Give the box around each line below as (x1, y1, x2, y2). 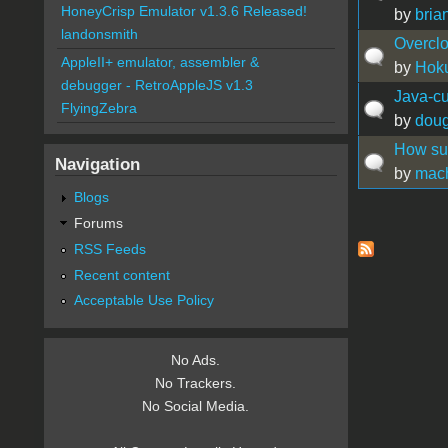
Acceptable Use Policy (73, 292, 214, 309)
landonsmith (60, 26, 138, 43)
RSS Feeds (73, 240, 146, 257)
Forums (73, 214, 123, 231)
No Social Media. (142, 398, 250, 415)
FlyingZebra (60, 100, 137, 117)
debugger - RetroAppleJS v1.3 (60, 77, 253, 94)
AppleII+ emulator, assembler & (60, 54, 259, 71)
